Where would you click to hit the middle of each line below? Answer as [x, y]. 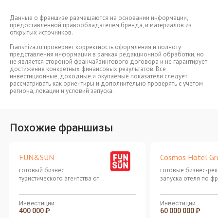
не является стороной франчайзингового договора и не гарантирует [109, 62]
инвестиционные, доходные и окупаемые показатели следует [99, 76]
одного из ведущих [47, 187]
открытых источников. [41, 32]
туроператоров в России [54, 195]
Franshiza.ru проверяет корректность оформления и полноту [95, 47]
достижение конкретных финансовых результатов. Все [88, 69]
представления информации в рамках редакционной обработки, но [107, 54]
